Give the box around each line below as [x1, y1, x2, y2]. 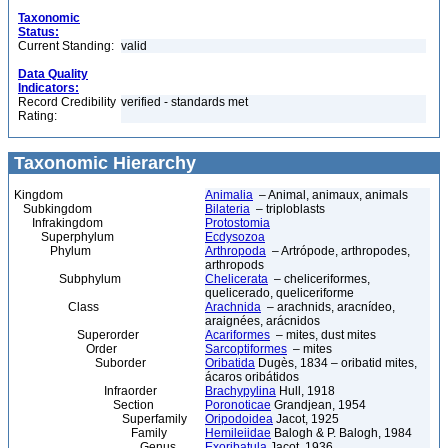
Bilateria [205, 202, 250, 216]
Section [14, 398, 154, 412]
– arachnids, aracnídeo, [261, 300, 395, 314]
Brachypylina [205, 384, 276, 398]
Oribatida [205, 356, 255, 370]
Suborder [14, 356, 146, 370]
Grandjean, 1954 [271, 398, 366, 412]
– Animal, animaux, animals [253, 188, 408, 202]
